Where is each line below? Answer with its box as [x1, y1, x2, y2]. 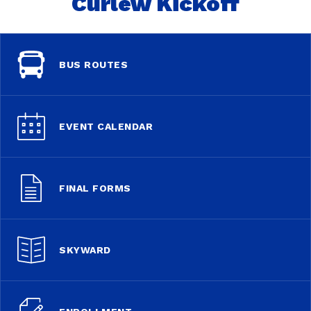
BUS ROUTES [59, 59, 128, 71]
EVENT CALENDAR [59, 121, 153, 133]
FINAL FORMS [59, 183, 131, 194]
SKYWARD [59, 244, 111, 256]
